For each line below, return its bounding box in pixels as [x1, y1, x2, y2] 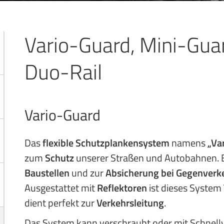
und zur [69, 165, 105, 180]
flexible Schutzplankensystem [42, 135, 169, 150]
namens [169, 135, 207, 150]
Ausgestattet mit [24, 180, 97, 195]
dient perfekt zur [24, 195, 96, 210]
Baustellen [24, 165, 69, 180]
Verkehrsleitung [96, 195, 164, 210]
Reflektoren [97, 180, 147, 195]
